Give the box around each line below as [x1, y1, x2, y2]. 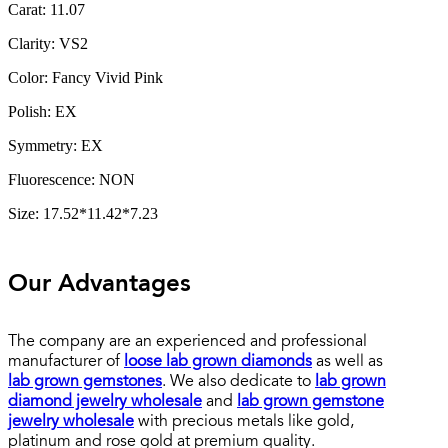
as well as [312, 353, 383, 370]
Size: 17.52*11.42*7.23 [8, 204, 158, 222]
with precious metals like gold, [134, 413, 354, 430]
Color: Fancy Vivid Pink [8, 68, 163, 86]
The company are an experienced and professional [8, 333, 367, 350]
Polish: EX [8, 102, 77, 120]
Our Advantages [8, 272, 191, 297]
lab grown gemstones [8, 373, 162, 390]
